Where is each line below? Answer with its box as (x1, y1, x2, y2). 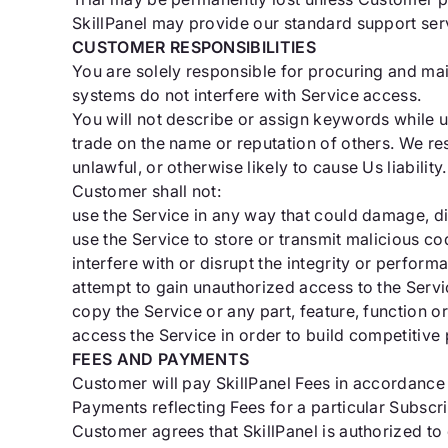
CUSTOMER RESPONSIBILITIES (72, 37, 316, 57)
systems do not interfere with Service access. (72, 85, 422, 105)
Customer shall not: (72, 181, 222, 201)
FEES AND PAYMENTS (72, 349, 250, 369)
